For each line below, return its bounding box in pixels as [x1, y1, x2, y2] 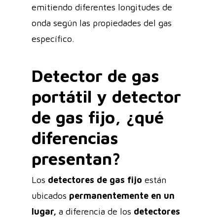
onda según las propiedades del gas [32, 17, 172, 28]
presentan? [32, 148, 125, 168]
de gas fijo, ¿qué [32, 107, 164, 127]
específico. [32, 33, 77, 44]
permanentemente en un [69, 190, 175, 201]
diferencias [32, 127, 118, 147]
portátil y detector [32, 86, 181, 106]
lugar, [32, 206, 56, 217]
